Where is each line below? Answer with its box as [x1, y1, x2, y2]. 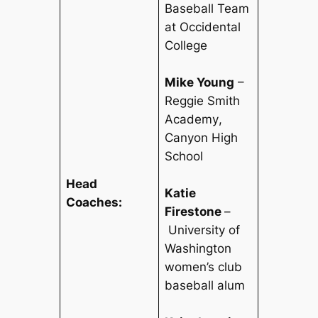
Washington [165, 241, 232, 256]
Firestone [165, 204, 222, 219]
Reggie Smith [165, 94, 241, 109]
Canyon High [165, 131, 238, 146]
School [165, 149, 204, 164]
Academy [165, 112, 219, 127]
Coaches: [66, 195, 123, 210]
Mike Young [165, 75, 235, 90]
